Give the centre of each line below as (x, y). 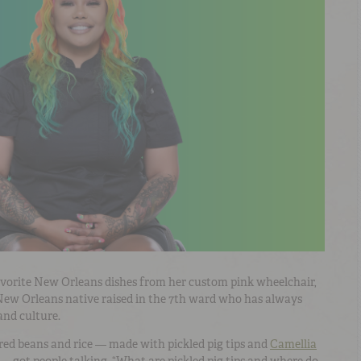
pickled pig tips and (219, 344)
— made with (130, 344)
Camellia (293, 344)
